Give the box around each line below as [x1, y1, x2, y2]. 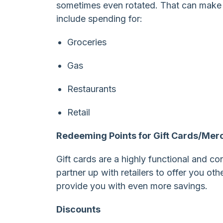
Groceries [67, 36, 107, 47]
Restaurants [67, 83, 116, 94]
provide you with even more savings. [56, 180, 208, 191]
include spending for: [56, 13, 143, 24]
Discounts [56, 204, 101, 215]
